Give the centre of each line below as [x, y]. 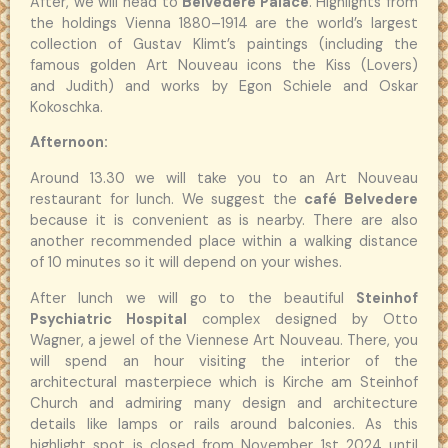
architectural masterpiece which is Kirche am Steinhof [224, 382]
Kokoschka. [66, 107]
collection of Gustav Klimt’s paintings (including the [224, 44]
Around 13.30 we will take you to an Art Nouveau [224, 178]
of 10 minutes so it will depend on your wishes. [186, 262]
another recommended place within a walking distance [224, 241]
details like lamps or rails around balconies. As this [224, 424]
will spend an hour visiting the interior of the [224, 361]
